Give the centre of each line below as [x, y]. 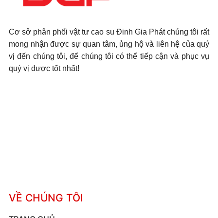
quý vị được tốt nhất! [44, 69]
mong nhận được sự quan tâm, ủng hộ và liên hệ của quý [109, 44]
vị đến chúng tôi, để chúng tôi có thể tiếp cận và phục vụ [109, 56]
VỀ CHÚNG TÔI [46, 198]
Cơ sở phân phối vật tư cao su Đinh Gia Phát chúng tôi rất [109, 32]
